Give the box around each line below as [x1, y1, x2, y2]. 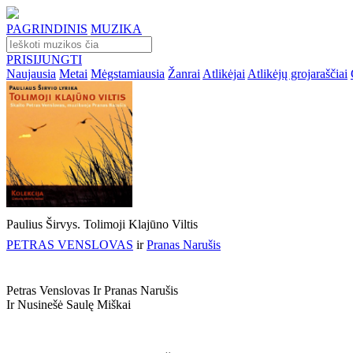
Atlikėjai [203, 67, 245, 80]
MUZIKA [91, 22, 142, 35]
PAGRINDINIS [6, 22, 87, 35]
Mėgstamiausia [91, 67, 165, 80]
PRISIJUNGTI [6, 53, 82, 66]
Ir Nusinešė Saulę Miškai [6, 298, 131, 311]
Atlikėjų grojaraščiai [247, 67, 347, 80]
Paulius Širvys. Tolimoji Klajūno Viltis [6, 217, 198, 231]
